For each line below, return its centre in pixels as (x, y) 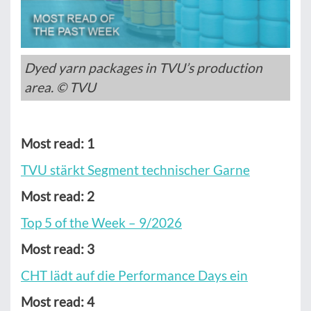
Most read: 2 (58, 196)
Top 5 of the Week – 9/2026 (101, 223)
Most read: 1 (58, 144)
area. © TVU (60, 87)
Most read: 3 (58, 249)
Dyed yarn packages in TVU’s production (143, 68)
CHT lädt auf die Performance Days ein (134, 276)
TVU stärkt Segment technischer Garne (135, 170)
